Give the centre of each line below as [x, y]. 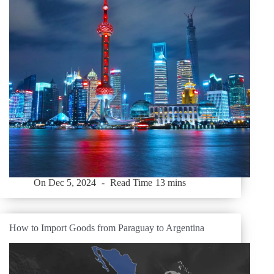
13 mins [170, 183]
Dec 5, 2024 [72, 183]
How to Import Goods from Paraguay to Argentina [107, 228]
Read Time [131, 183]
